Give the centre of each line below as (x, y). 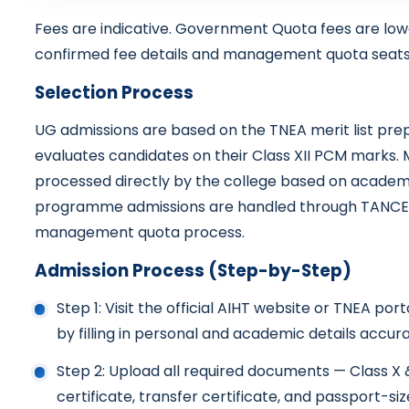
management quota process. (139, 232)
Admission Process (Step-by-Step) (193, 270)
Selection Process (114, 92)
